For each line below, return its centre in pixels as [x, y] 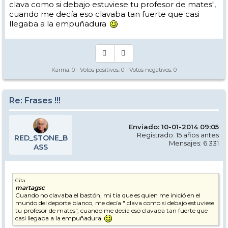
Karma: [62, 69]
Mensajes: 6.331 [194, 143]
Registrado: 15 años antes [178, 135]
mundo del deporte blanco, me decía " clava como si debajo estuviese [115, 203]
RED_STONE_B [41, 138]
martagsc [30, 187]
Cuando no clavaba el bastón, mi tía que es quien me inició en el [108, 195]
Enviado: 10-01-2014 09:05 [174, 126]
